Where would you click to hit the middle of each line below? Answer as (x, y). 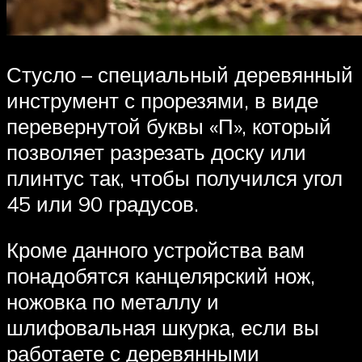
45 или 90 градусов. (103, 203)
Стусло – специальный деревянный (180, 74)
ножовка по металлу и (113, 302)
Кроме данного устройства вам (156, 250)
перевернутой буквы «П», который (169, 126)
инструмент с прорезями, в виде (162, 100)
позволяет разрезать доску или (156, 152)
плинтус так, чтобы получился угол (175, 177)
